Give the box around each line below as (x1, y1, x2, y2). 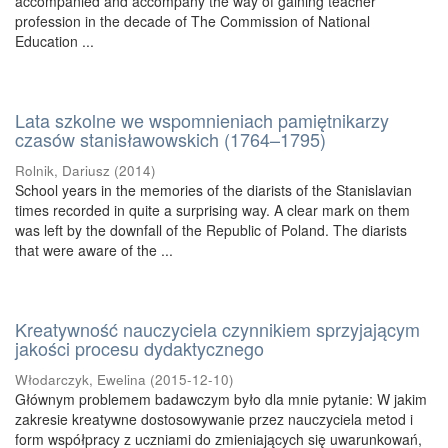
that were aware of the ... (15, 240, 173, 260)
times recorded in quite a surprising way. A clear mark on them (15, 200, 410, 220)
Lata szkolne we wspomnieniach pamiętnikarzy (15, 107, 389, 133)
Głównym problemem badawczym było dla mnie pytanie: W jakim (15, 389, 427, 409)
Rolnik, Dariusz (15, 161, 110, 180)
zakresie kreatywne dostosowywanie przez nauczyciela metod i (15, 409, 413, 429)
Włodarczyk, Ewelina (15, 370, 146, 389)
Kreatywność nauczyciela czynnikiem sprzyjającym (15, 316, 420, 342)
